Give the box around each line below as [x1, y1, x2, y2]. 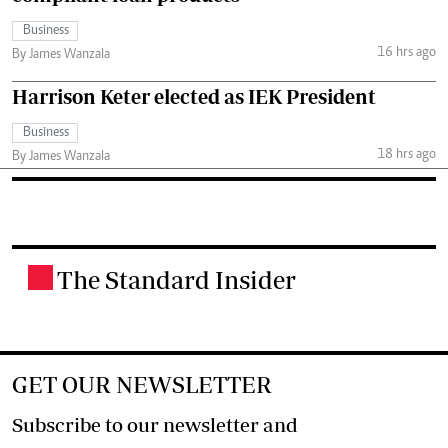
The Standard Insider [57, 264, 296, 294]
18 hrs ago [376, 148, 436, 163]
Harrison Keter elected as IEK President [12, 84, 376, 108]
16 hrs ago [376, 46, 436, 61]
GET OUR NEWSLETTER [12, 370, 272, 398]
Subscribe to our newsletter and [12, 412, 298, 436]
